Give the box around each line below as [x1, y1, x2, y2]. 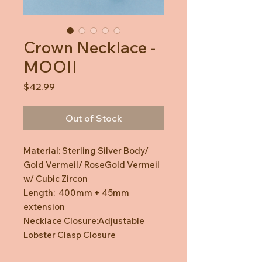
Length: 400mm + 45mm [23, 187, 129, 198]
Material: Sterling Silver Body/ [23, 144, 149, 156]
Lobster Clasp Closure [23, 229, 116, 240]
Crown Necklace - [23, 36, 156, 57]
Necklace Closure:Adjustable [23, 215, 144, 226]
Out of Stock [65, 112, 122, 124]
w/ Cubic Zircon [23, 173, 88, 184]
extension [23, 201, 67, 212]
